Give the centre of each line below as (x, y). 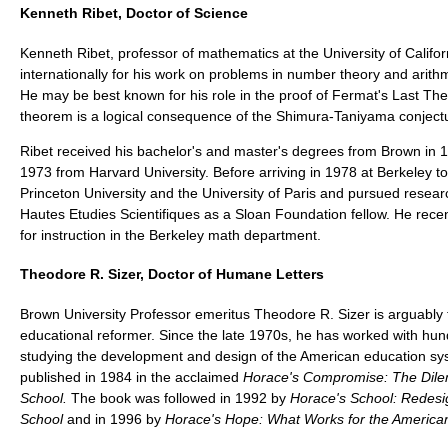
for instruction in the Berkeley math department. (170, 234)
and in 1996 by (114, 419)
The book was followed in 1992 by (178, 398)
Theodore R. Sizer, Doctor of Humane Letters (172, 274)
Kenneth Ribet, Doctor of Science (134, 13)
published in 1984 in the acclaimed (131, 377)
